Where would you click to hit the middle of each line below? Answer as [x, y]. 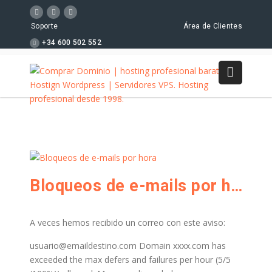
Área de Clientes [213, 26]
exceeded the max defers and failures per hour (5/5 [130, 260]
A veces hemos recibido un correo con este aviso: [127, 223]
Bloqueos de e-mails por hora [236, 186]
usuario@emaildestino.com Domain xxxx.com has [128, 246]
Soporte [45, 26]
